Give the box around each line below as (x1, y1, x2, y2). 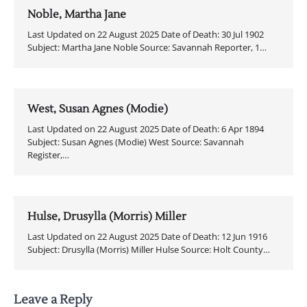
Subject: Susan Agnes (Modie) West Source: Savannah (27, 135, 244, 148)
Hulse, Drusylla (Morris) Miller (27, 209, 186, 223)
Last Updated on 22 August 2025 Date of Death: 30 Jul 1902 (27, 27, 264, 40)
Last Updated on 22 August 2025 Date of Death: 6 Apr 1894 (27, 122, 264, 135)
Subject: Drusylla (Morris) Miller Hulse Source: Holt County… (27, 243, 270, 256)
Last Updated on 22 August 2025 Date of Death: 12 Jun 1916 (27, 230, 267, 243)
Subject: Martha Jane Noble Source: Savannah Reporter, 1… (27, 40, 267, 53)
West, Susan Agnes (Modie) (27, 101, 168, 116)
